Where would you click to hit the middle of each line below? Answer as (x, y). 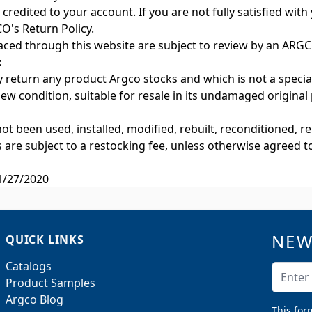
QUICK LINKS (45, 240)
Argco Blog (34, 299)
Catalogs (29, 266)
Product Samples (50, 283)
